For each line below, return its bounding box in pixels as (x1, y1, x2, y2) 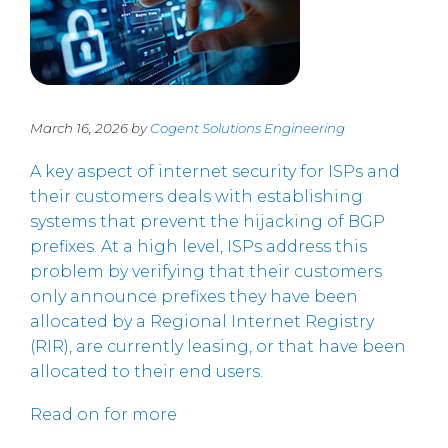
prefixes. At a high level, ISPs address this (30, 236, 367, 256)
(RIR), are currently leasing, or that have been (30, 336, 406, 356)
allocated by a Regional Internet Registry (30, 311, 374, 331)
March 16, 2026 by (30, 119, 150, 136)
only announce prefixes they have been (30, 286, 358, 306)
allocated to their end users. (30, 361, 263, 381)
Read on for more (30, 404, 177, 424)
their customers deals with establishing (30, 186, 363, 206)
